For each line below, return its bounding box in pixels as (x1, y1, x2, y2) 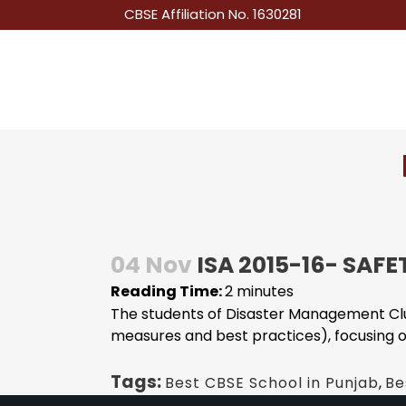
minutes (237, 281, 294, 302)
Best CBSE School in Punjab (165, 372, 379, 393)
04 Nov (111, 249, 192, 281)
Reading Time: (111, 281, 225, 302)
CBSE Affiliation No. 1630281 (124, 5, 302, 24)
